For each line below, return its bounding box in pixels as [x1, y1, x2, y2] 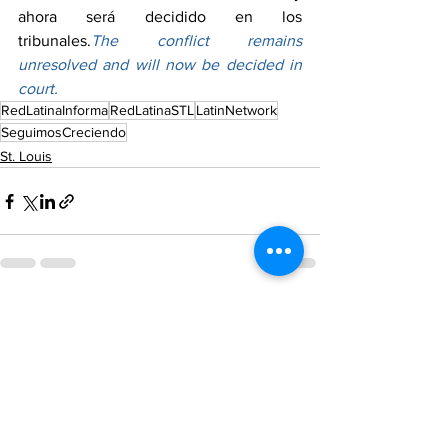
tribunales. [18, 32, 91, 50]
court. [18, 80, 58, 98]
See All [277, 306, 320, 323]
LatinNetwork [196, 102, 277, 119]
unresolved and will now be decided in [18, 56, 302, 74]
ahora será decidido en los [18, 8, 302, 26]
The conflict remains [91, 32, 302, 50]
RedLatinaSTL [110, 102, 194, 119]
